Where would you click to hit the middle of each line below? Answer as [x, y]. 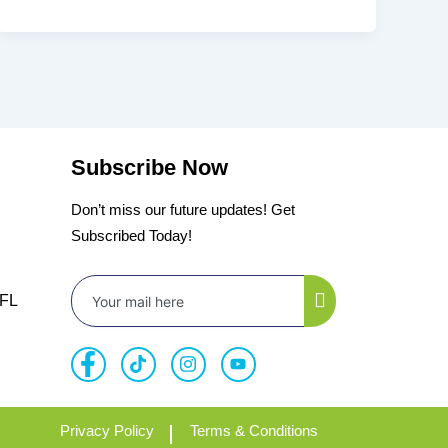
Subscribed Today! [131, 236]
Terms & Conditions [254, 431]
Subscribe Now [149, 168]
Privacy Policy [107, 431]
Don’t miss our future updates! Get [182, 210]
